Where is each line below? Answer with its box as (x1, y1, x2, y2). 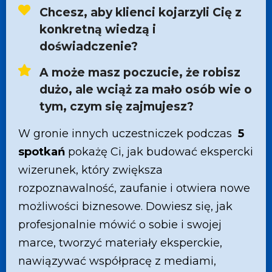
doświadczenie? (39, 39, 138, 53)
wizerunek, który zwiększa (18, 163, 163, 177)
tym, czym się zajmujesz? (39, 100, 194, 114)
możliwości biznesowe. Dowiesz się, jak (18, 200, 233, 213)
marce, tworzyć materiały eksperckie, (18, 236, 222, 250)
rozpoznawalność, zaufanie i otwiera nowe (18, 182, 250, 195)
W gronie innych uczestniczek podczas (18, 127, 235, 140)
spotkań (18, 145, 65, 158)
